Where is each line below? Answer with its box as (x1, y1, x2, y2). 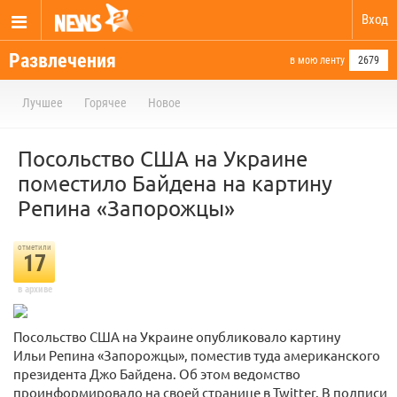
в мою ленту (290, 54, 345, 66)
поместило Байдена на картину (18, 170, 332, 196)
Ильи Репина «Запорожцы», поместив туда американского (13, 346, 380, 364)
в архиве (17, 284, 52, 295)
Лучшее (22, 96, 63, 110)
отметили (17, 243, 51, 252)
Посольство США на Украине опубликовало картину (13, 328, 340, 346)
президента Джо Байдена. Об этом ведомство (13, 365, 300, 383)
